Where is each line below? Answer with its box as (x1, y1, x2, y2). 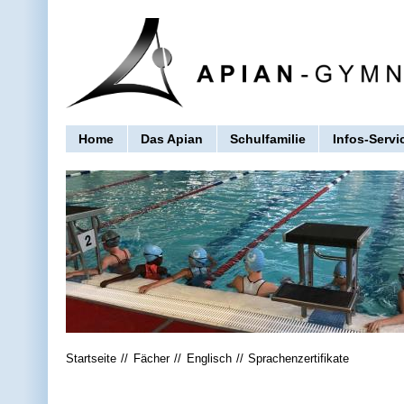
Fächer (133, 352, 170, 365)
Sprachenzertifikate (248, 352, 350, 365)
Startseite (66, 352, 116, 365)
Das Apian (141, 132, 204, 146)
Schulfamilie (229, 132, 306, 146)
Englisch (186, 352, 232, 365)
